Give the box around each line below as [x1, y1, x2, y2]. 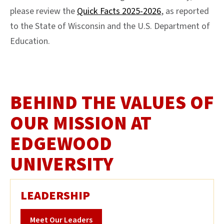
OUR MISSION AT [10, 110, 151, 137]
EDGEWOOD [10, 130, 112, 158]
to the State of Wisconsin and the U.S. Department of [10, 20, 210, 33]
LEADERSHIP [20, 187, 90, 205]
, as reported [161, 5, 209, 18]
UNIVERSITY [10, 151, 113, 178]
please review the [10, 5, 77, 18]
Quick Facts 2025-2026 [77, 5, 161, 18]
